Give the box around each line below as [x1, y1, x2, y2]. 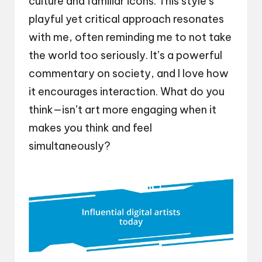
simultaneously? [29, 139, 111, 153]
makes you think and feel [29, 120, 152, 135]
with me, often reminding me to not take [29, 30, 232, 44]
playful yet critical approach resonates [29, 12, 224, 26]
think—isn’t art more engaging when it [29, 102, 216, 116]
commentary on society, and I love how [29, 66, 229, 80]
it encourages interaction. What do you [29, 84, 225, 98]
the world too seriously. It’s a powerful [29, 48, 222, 62]
